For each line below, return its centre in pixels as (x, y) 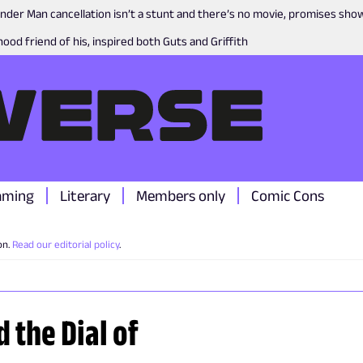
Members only (181, 196)
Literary (85, 196)
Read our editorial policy (66, 244)
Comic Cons (288, 196)
